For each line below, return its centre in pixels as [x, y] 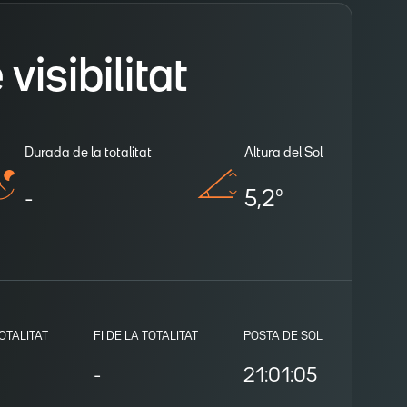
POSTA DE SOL [283, 336]
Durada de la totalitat [88, 153]
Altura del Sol [283, 153]
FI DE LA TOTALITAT [146, 336]
